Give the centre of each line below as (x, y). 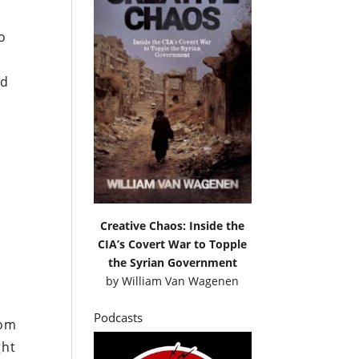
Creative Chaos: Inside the (173, 225)
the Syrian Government (172, 262)
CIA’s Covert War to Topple (173, 244)
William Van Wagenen (181, 280)
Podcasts (119, 317)
